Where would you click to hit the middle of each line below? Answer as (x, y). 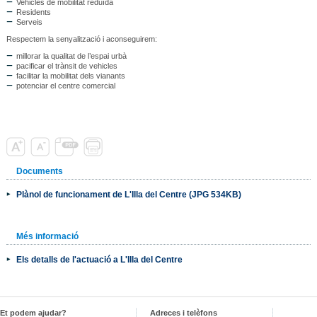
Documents (39, 172)
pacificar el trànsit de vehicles (67, 66)
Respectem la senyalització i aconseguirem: (81, 39)
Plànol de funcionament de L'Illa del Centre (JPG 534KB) (128, 195)
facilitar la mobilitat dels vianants (70, 76)
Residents (33, 12)
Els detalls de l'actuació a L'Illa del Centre (99, 260)
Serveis (29, 22)
